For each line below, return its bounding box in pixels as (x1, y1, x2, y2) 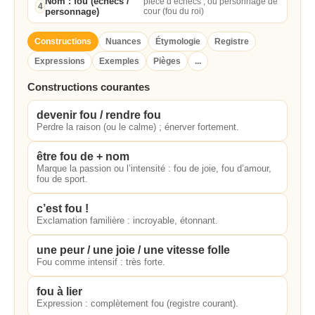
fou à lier (37, 285, 82, 297)
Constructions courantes (27, 81, 150, 93)
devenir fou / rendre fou (37, 109, 161, 121)
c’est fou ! (37, 202, 89, 214)
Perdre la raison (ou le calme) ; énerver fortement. (37, 122, 239, 132)
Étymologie (155, 37, 200, 46)
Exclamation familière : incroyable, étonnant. (37, 215, 218, 226)
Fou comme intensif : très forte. (37, 257, 165, 267)
